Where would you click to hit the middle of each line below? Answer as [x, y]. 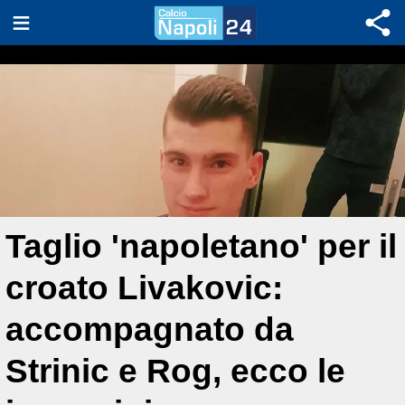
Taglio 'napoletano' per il [201, 246]
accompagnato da [150, 330]
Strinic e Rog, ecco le [175, 371]
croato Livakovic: [144, 288]
